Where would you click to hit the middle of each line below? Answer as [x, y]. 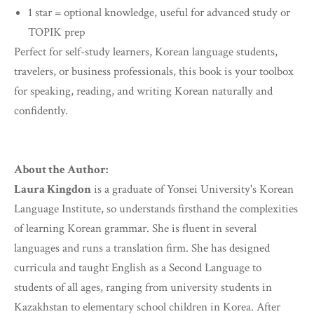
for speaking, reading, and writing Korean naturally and [143, 91]
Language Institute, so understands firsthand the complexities [156, 209]
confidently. [41, 111]
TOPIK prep [56, 33]
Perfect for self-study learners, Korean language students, [146, 52]
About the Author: [61, 170]
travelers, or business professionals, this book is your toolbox [154, 72]
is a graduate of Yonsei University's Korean [192, 190]
